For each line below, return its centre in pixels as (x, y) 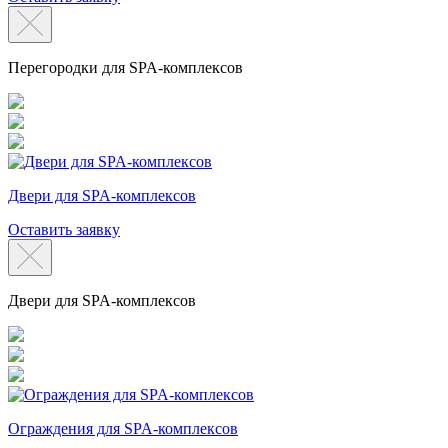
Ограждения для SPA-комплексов (123, 428)
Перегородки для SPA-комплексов (125, 67)
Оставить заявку (64, 229)
